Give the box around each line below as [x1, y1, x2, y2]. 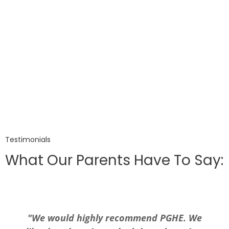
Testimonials [5, 134, 51, 145]
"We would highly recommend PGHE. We [27, 211, 202, 224]
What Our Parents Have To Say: [5, 150, 223, 170]
